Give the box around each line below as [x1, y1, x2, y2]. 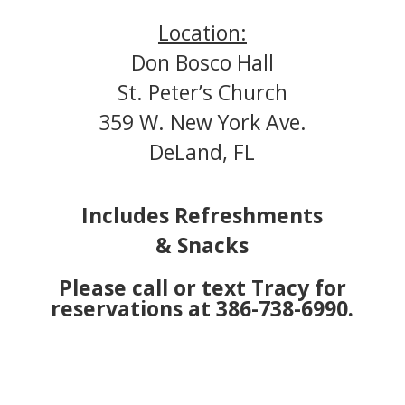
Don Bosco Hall [130, 47, 274, 77]
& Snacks [155, 230, 250, 259]
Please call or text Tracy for [58, 272, 346, 302]
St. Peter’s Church [117, 77, 287, 107]
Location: [157, 17, 247, 47]
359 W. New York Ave [98, 107, 300, 137]
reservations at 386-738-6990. [51, 293, 354, 323]
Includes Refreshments [81, 200, 324, 230]
